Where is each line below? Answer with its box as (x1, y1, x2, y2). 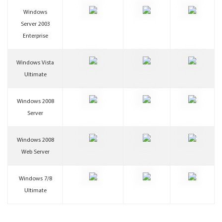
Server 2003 (20, 21, 50, 27)
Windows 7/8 (18, 176, 52, 182)
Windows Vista (16, 60, 54, 66)
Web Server (21, 149, 50, 155)
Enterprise (22, 33, 48, 39)
